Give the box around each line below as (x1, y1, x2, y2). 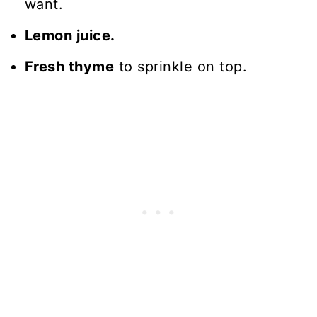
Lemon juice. (24, 26, 115, 44)
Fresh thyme (24, 57, 115, 75)
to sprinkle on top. (114, 57, 248, 75)
